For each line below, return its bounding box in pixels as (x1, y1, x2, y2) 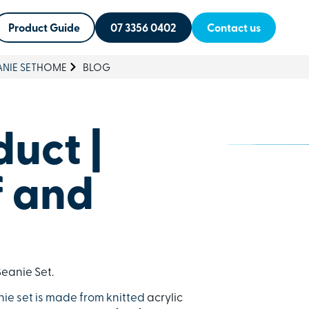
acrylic (147, 292, 183, 305)
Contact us (207, 23, 261, 34)
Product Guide (8, 23, 81, 34)
